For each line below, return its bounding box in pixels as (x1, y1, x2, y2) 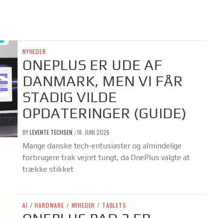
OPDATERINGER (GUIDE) (22, 105, 186, 122)
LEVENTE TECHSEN (30, 128, 74, 137)
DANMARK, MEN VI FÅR (22, 73, 183, 90)
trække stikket (22, 164, 73, 174)
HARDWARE (35, 201, 64, 210)
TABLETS (102, 201, 127, 210)
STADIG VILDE (22, 89, 117, 106)
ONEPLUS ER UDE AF (22, 56, 162, 74)
